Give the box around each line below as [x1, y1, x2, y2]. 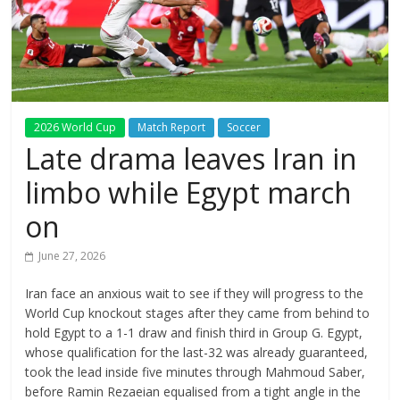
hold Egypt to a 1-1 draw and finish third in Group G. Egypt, [25, 323, 363, 341]
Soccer [227, 119, 262, 135]
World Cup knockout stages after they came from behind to [25, 304, 371, 321]
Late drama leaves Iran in [25, 138, 358, 178]
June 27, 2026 [38, 247, 106, 263]
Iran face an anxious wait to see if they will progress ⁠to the [25, 284, 364, 302]
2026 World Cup [34, 119, 117, 135]
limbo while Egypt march [25, 172, 353, 212]
